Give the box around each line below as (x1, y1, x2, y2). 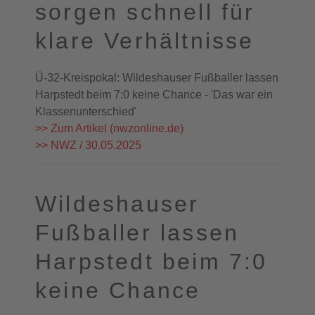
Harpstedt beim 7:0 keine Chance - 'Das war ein (35, 89, 273, 101)
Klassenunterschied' (35, 105, 136, 117)
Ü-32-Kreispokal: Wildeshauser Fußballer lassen (35, 72, 278, 84)
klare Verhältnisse (35, 28, 255, 53)
